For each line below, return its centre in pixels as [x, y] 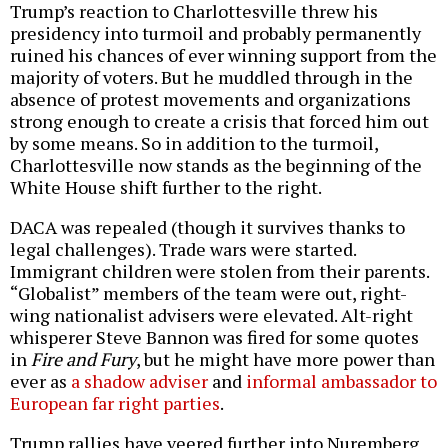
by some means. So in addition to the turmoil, [194, 143]
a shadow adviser [139, 381]
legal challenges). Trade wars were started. [183, 249]
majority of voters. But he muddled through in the [211, 77]
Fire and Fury [83, 359]
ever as [40, 381]
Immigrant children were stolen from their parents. [219, 271]
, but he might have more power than [285, 359]
